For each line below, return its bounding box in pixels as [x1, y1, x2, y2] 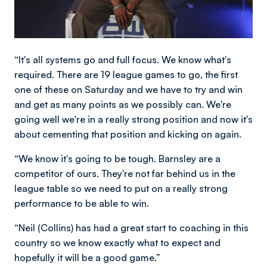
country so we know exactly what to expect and [14, 236, 221, 249]
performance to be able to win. [14, 197, 149, 209]
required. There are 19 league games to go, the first [14, 68, 238, 80]
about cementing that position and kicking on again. [14, 128, 241, 140]
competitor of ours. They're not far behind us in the [14, 167, 235, 179]
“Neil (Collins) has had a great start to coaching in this [14, 221, 249, 234]
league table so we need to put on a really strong [14, 182, 228, 194]
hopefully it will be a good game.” [14, 251, 160, 263]
